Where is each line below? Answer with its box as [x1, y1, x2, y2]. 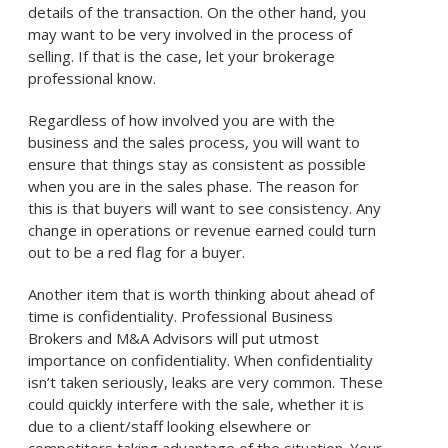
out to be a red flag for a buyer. [28, 242, 250, 262]
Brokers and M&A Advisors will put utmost [28, 328, 320, 348]
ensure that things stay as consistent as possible [28, 154, 367, 174]
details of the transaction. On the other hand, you [28, 2, 367, 22]
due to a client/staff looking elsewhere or [28, 416, 312, 436]
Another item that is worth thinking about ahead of [28, 284, 375, 304]
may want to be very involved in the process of [28, 24, 353, 44]
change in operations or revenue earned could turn [28, 220, 377, 240]
